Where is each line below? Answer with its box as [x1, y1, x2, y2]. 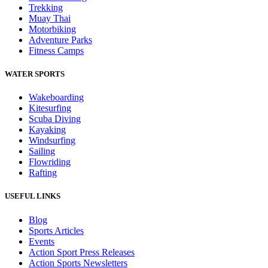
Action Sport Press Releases [29, 246, 135, 257]
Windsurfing [29, 135, 75, 146]
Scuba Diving [29, 114, 81, 124]
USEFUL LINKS [5, 191, 60, 201]
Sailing [29, 146, 55, 157]
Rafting [29, 167, 57, 178]
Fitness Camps [29, 45, 84, 56]
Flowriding [29, 157, 71, 167]
